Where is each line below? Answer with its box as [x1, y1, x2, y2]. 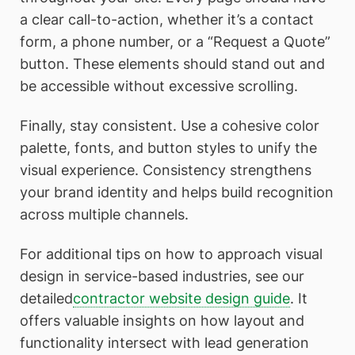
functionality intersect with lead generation [20, 334, 309, 351]
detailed [20, 289, 73, 307]
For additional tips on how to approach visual [20, 245, 323, 262]
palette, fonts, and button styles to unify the [20, 139, 317, 156]
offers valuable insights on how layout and [20, 311, 304, 329]
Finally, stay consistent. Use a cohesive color [20, 116, 319, 134]
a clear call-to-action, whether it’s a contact [20, 11, 314, 29]
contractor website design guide [73, 289, 290, 307]
